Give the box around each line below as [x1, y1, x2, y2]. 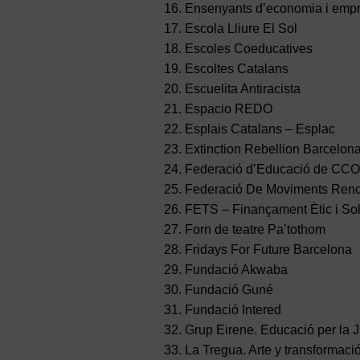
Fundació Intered [184, 303, 281, 317]
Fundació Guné [184, 283, 273, 297]
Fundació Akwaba [184, 263, 288, 277]
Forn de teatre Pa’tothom [184, 223, 325, 237]
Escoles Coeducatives [184, 42, 313, 56]
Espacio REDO [184, 102, 272, 117]
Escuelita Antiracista [184, 82, 301, 96]
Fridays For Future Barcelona [184, 243, 352, 257]
